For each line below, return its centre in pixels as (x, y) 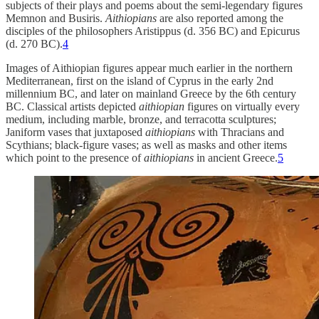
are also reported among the (220, 18)
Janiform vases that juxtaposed (75, 132)
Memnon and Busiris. (56, 18)
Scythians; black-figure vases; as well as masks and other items (146, 145)
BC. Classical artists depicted (72, 106)
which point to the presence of (75, 157)
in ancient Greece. (236, 157)
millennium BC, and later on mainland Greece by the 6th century (151, 93)
